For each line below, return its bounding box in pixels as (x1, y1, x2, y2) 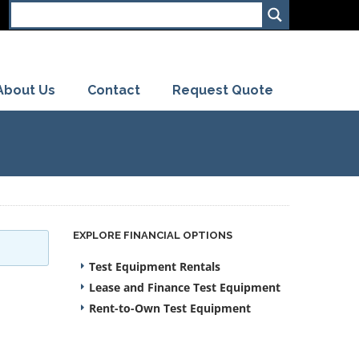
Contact (87, 82, 140, 98)
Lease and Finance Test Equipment (89, 280, 280, 295)
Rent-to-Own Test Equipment (89, 301, 251, 316)
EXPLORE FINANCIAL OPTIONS (73, 229, 232, 241)
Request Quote (172, 82, 273, 98)
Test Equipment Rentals (89, 259, 220, 274)
